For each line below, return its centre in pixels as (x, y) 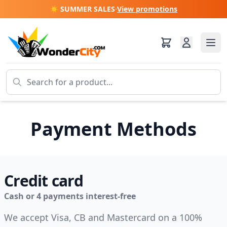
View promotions (147, 9)
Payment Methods (113, 129)
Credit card (44, 181)
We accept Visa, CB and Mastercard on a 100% (103, 217)
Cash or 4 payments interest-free (70, 196)
